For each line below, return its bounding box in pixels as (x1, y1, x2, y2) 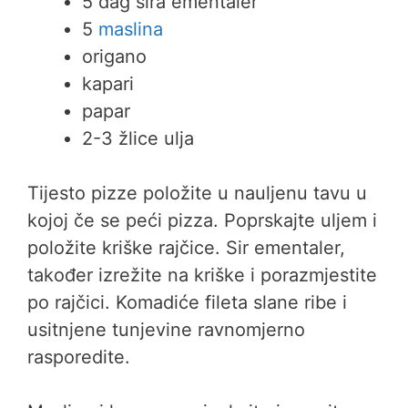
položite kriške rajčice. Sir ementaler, (27, 237, 345, 259)
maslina (98, 18, 163, 40)
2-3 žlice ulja (82, 127, 194, 149)
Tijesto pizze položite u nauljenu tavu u (27, 182, 367, 204)
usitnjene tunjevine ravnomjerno (27, 319, 305, 341)
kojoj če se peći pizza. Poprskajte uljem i (27, 209, 377, 231)
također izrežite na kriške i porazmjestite (27, 264, 377, 286)
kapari (82, 73, 134, 95)
